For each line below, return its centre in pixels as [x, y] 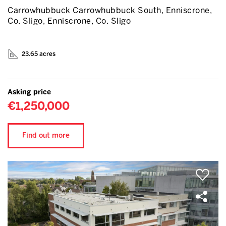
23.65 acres [39, 54]
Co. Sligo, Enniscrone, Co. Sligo [69, 21]
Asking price [29, 92]
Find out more [46, 135]
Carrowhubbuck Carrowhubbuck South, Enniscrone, [110, 10]
